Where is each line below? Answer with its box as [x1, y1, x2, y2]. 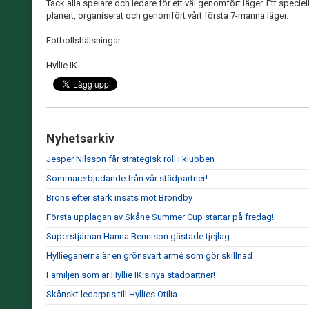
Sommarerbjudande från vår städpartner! [46, 173, 208, 183]
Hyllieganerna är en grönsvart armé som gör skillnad [46, 250, 252, 261]
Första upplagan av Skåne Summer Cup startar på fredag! [46, 212, 274, 222]
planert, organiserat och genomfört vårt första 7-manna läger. [46, 10, 290, 21]
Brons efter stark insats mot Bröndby [46, 192, 192, 203]
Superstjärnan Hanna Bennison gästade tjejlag [46, 231, 230, 241]
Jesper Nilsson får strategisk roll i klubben [46, 154, 215, 164]
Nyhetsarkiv [46, 131, 114, 146]
